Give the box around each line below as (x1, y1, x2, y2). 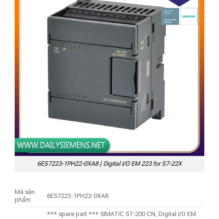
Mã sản (15, 188, 35, 196)
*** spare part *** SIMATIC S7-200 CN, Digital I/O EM (47, 210, 197, 218)
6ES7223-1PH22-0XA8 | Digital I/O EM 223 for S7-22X (37, 159, 182, 167)
